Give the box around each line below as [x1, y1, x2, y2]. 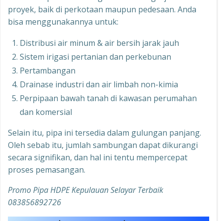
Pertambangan [20, 65, 75, 76]
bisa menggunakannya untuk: [8, 16, 118, 28]
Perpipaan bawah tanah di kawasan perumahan [20, 93, 197, 104]
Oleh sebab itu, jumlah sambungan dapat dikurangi [8, 140, 198, 151]
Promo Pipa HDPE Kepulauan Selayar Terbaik [8, 184, 163, 196]
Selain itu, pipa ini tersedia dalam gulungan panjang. [8, 127, 201, 139]
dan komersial [20, 107, 72, 118]
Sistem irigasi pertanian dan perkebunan [20, 51, 171, 63]
